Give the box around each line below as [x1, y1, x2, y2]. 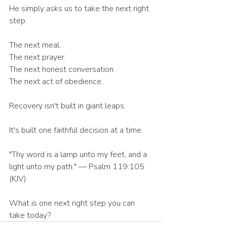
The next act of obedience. [9, 76, 103, 88]
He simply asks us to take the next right [9, 3, 151, 15]
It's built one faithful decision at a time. [9, 125, 143, 136]
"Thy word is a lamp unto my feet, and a [9, 149, 149, 161]
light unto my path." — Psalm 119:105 [9, 161, 146, 173]
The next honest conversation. [9, 64, 115, 75]
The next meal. [9, 40, 61, 51]
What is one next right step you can [9, 198, 137, 209]
